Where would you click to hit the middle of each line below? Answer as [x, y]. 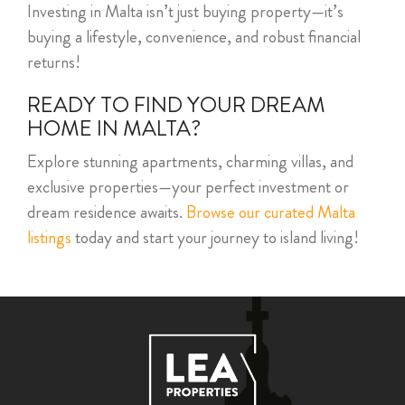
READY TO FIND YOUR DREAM [176, 105]
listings [49, 238]
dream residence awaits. [107, 212]
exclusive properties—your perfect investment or [188, 187]
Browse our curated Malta [271, 212]
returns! [54, 62]
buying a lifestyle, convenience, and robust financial [194, 37]
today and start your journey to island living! [215, 238]
